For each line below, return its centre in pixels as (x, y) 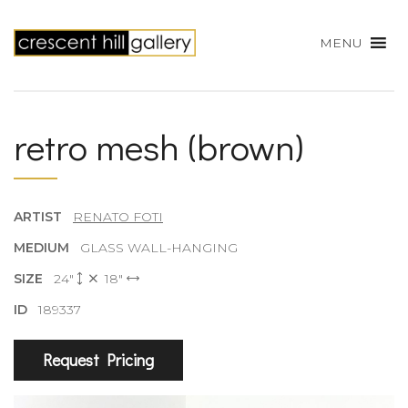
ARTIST (43, 217)
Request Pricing (98, 360)
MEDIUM (47, 248)
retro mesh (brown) (158, 146)
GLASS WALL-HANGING (159, 248)
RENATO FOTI (118, 217)
